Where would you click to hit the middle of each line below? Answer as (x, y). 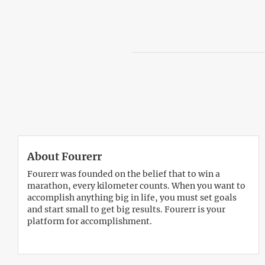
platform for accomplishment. (90, 221)
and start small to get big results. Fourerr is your (126, 209)
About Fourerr (64, 156)
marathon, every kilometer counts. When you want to (136, 186)
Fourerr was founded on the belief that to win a (124, 174)
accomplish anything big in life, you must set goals (132, 198)
